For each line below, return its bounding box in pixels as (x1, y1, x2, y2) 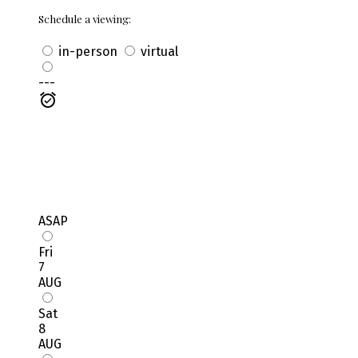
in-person (55, 44, 117, 59)
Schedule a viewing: (38, 11, 131, 26)
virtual (137, 44, 178, 59)
